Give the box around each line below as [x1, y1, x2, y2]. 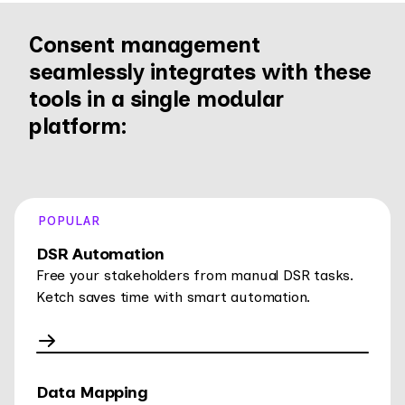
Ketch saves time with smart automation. [36, 288, 311, 306]
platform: [29, 113, 127, 140]
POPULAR [38, 213, 100, 230]
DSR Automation [36, 244, 164, 265]
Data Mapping [36, 382, 147, 403]
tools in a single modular [29, 86, 284, 113]
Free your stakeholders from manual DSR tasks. [36, 267, 353, 285]
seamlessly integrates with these [29, 59, 372, 86]
